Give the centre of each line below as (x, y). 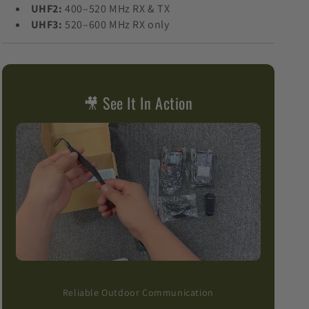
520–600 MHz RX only (116, 24)
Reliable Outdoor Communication (138, 293)
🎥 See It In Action (138, 102)
